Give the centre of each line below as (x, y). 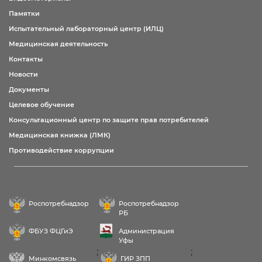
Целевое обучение (42, 105)
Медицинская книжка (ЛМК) (60, 135)
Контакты (26, 59)
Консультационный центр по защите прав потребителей (109, 120)
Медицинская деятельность (58, 44)
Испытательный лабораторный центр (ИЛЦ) (86, 29)
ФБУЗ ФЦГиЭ (51, 231)
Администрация (146, 231)
